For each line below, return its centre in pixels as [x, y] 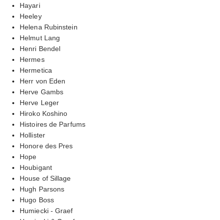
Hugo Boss [37, 200]
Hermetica [36, 70]
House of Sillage [45, 178]
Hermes [32, 59]
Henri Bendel [40, 48]
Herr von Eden [43, 81]
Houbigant [36, 167]
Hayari [30, 5]
